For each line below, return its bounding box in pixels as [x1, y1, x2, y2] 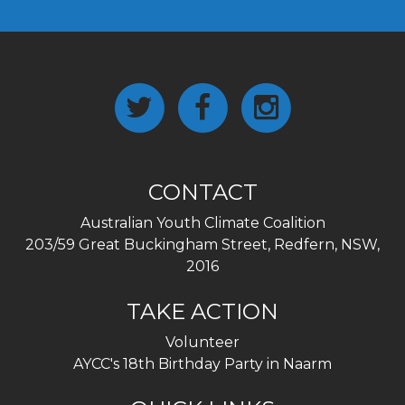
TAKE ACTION [127, 298, 278, 325]
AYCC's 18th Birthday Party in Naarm [73, 355, 332, 372]
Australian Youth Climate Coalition [80, 214, 325, 231]
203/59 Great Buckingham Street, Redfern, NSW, [25, 236, 380, 253]
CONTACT [147, 179, 258, 205]
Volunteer [165, 334, 240, 351]
